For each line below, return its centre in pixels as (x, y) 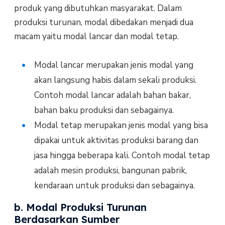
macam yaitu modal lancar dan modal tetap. (96, 36)
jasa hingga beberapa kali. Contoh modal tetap (122, 156)
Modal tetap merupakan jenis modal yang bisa (121, 126)
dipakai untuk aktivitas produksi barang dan (116, 141)
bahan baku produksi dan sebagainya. (104, 110)
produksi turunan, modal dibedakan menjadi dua (103, 22)
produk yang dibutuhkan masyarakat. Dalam (98, 8)
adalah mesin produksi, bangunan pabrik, (110, 171)
